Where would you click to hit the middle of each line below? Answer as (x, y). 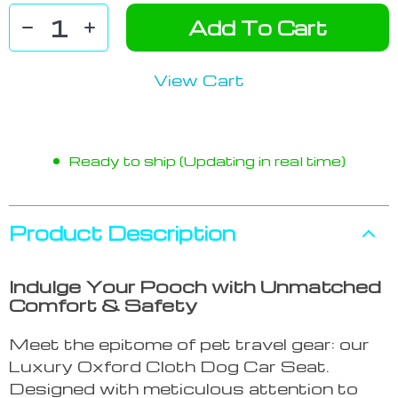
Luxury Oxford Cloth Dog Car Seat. (169, 366)
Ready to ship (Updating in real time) (207, 161)
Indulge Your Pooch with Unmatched (195, 287)
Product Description (122, 233)
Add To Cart (258, 28)
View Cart (199, 80)
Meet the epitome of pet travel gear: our (189, 344)
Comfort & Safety (103, 305)
